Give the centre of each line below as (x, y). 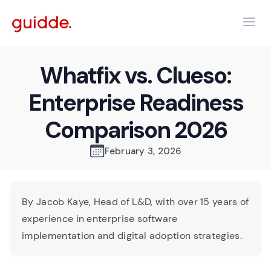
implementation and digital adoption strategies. (132, 236)
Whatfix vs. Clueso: (135, 76)
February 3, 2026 (143, 151)
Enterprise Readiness (135, 103)
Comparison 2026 (135, 130)
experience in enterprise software (100, 219)
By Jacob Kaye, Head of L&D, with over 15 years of (135, 202)
